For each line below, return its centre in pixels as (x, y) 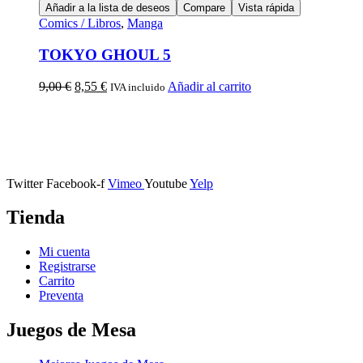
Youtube (166, 183)
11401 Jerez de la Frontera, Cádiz (181, 156)
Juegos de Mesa (71, 330)
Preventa (61, 296)
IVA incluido (138, 87)
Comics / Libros (80, 23)
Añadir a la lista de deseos (108, 8)
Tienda (36, 218)
